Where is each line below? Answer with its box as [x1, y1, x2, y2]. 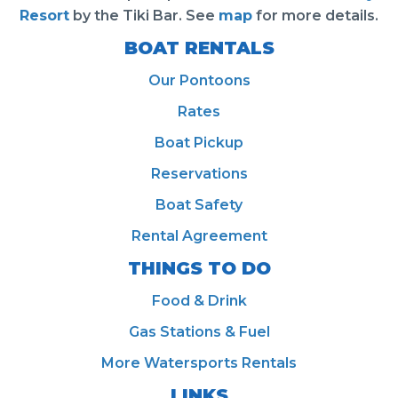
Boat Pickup [155, 133, 243, 151]
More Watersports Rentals [101, 354, 297, 371]
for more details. [252, 6, 378, 24]
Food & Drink [151, 291, 247, 309]
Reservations [150, 164, 248, 182]
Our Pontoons [147, 71, 251, 89]
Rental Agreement [131, 227, 267, 244]
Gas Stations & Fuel [128, 322, 270, 340]
